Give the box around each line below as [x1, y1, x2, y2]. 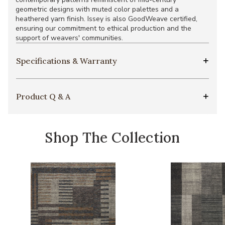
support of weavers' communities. [16, 33, 123, 43]
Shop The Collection [45, 129, 180, 147]
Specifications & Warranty [16, 56, 117, 66]
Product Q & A [16, 91, 70, 102]
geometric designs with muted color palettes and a [16, 5, 179, 15]
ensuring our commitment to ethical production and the [16, 24, 191, 34]
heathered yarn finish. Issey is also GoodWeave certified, [16, 14, 197, 24]
